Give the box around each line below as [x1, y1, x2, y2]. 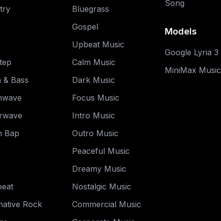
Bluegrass [72, 4, 110, 14]
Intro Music [72, 110, 115, 120]
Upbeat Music [72, 39, 125, 49]
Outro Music [72, 128, 119, 138]
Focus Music [72, 93, 120, 103]
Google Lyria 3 [164, 47, 219, 57]
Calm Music [72, 57, 116, 67]
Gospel [72, 22, 99, 32]
